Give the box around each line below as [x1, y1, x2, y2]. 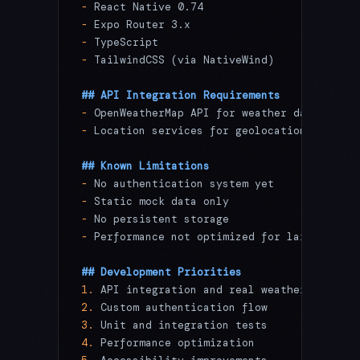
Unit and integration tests [94, 318, 268, 333]
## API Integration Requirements [81, 88, 280, 103]
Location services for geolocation [88, 124, 306, 138]
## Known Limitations [81, 159, 210, 174]
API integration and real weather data [94, 283, 338, 297]
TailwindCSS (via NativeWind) [88, 53, 274, 67]
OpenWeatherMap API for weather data [88, 106, 319, 121]
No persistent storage [88, 212, 229, 227]
